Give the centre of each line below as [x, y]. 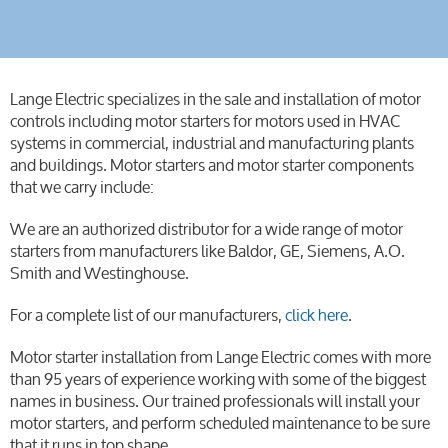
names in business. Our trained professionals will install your [215, 400]
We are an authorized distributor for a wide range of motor [206, 228]
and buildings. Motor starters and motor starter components [212, 164]
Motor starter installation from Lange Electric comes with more [220, 356]
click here [316, 314]
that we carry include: [82, 186]
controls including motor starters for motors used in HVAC [205, 120]
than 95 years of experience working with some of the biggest [218, 378]
